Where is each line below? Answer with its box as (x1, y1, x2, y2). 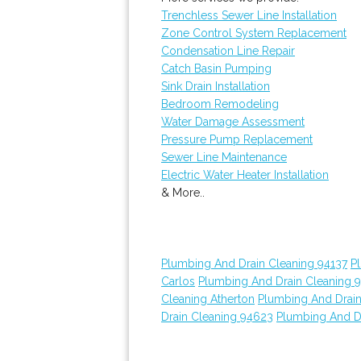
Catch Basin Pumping (161, 62, 272, 75)
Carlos (161, 275, 195, 288)
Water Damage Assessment (161, 115, 305, 128)
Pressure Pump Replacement (161, 133, 313, 146)
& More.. (161, 186, 205, 199)
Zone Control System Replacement (161, 27, 346, 39)
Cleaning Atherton (161, 293, 255, 305)
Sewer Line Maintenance (161, 151, 287, 164)
